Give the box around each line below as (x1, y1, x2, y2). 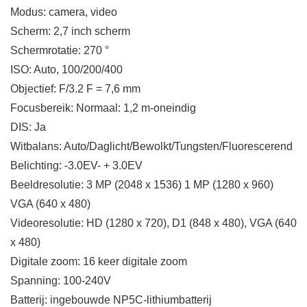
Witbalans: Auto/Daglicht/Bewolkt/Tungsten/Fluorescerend (10, 140, 293, 153)
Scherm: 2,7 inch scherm (10, 25, 130, 38)
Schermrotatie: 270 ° (10, 45, 109, 57)
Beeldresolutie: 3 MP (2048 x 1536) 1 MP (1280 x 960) (10, 179, 273, 191)
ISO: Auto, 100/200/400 (10, 64, 123, 76)
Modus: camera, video (10, 6, 117, 19)
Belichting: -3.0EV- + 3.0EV (10, 160, 143, 172)
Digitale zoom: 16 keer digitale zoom (10, 256, 187, 268)
